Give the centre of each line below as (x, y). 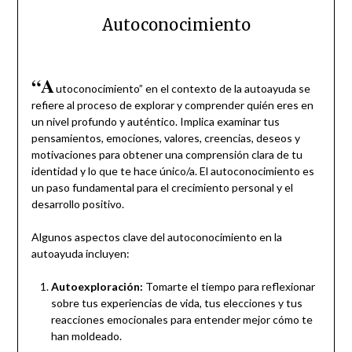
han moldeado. (86, 335)
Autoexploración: (97, 286)
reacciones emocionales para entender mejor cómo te (181, 319)
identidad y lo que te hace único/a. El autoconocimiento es (172, 170)
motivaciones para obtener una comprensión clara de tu (167, 154)
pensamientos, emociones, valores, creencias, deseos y (165, 137)
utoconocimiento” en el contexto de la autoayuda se (183, 88)
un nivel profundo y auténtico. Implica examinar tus (155, 121)
